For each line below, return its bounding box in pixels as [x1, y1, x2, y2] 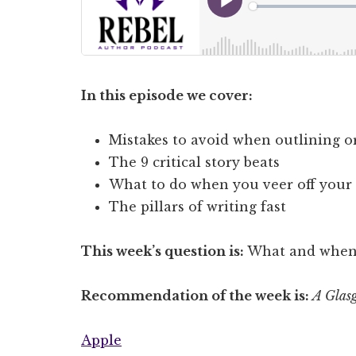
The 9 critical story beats [109, 154, 280, 170]
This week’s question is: [81, 243, 247, 259]
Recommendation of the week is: [81, 288, 309, 304]
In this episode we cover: [81, 87, 256, 103]
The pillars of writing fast [109, 199, 286, 215]
